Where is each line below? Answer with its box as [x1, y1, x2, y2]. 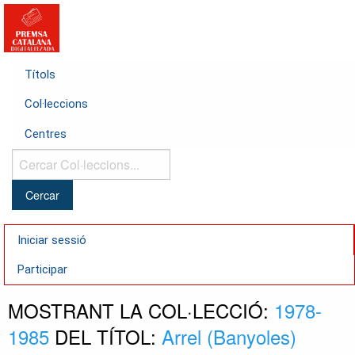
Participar [17, 261, 67, 277]
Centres [25, 126, 67, 141]
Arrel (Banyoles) [162, 323, 296, 351]
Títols [25, 67, 55, 82]
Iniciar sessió [17, 232, 86, 247]
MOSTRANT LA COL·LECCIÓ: [8, 296, 274, 325]
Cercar [11, 150, 45, 166]
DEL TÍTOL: [49, 323, 162, 351]
